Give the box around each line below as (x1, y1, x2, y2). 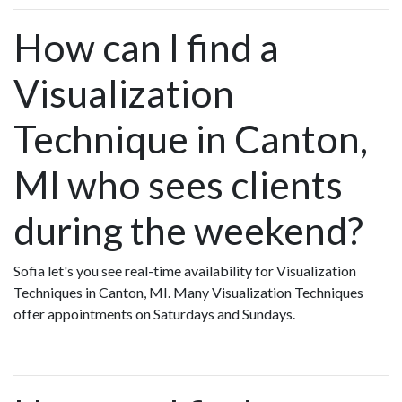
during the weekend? (13, 206, 363, 253)
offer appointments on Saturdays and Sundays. (13, 304, 295, 322)
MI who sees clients (13, 161, 343, 207)
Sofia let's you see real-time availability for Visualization (13, 261, 356, 279)
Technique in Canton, (13, 115, 368, 162)
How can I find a (13, 23, 279, 70)
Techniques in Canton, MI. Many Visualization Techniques (13, 283, 363, 301)
